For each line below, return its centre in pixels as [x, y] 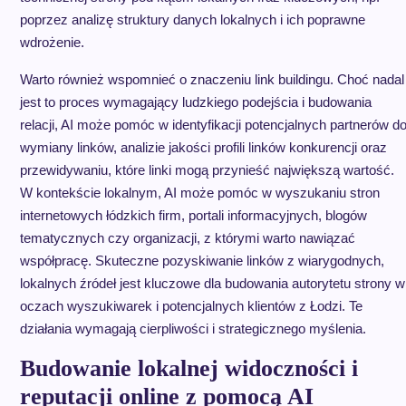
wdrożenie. [52, 42]
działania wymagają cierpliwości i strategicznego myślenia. [193, 329]
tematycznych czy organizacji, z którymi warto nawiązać [187, 238]
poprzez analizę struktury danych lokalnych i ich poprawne [192, 19]
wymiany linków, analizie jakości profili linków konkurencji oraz [203, 147]
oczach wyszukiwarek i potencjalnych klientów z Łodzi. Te [191, 306]
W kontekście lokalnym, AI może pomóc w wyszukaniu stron [199, 193]
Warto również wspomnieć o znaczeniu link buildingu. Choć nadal [212, 79]
